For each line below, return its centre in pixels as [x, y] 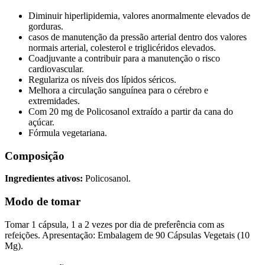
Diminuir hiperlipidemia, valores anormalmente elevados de [139, 16]
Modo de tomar [43, 202]
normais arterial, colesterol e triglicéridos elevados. [122, 48]
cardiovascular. [56, 69]
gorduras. [46, 27]
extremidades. [54, 101]
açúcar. [41, 122]
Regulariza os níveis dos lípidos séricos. [102, 80]
